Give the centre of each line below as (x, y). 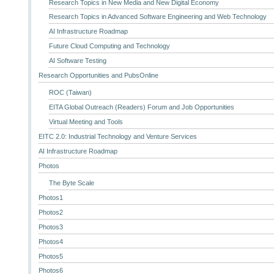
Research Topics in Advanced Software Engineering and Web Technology (157, 17)
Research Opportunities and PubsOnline (99, 75)
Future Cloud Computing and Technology (109, 46)
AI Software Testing (77, 61)
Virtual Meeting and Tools (86, 122)
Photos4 (51, 241)
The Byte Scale (71, 183)
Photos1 (51, 198)
